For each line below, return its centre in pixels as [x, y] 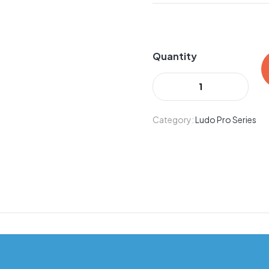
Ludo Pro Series [226, 119]
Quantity [175, 56]
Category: [174, 119]
